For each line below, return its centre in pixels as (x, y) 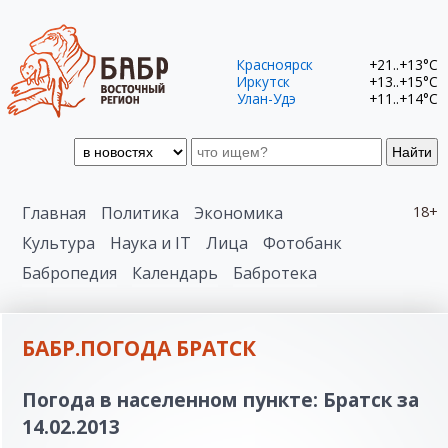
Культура (58, 243)
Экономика (238, 213)
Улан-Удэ (266, 98)
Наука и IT (150, 243)
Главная (54, 213)
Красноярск (275, 64)
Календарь (175, 273)
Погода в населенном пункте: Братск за (220, 399)
